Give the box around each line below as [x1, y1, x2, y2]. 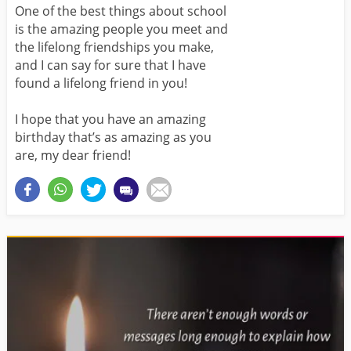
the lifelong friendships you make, [15, 38, 214, 56]
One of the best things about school [15, 2, 226, 20]
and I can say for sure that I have [15, 56, 206, 74]
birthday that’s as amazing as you [15, 128, 212, 147]
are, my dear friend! [15, 147, 131, 165]
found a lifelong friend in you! [15, 74, 187, 92]
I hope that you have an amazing [15, 110, 206, 128]
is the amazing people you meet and [15, 20, 228, 38]
